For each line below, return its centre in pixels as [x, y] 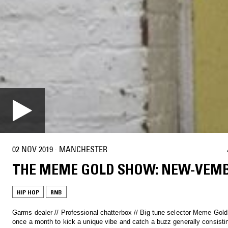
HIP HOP [28, 192]
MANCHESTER [83, 149]
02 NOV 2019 [33, 149]
